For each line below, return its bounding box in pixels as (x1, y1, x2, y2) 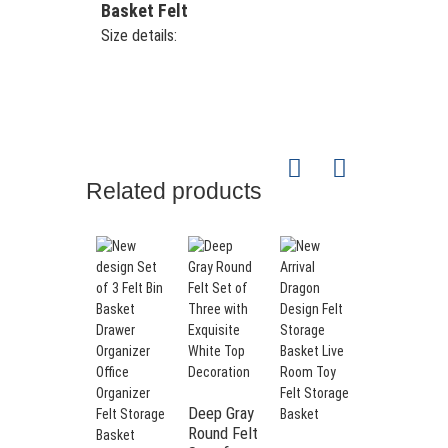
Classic (372, 424, 420, 444)
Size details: (100, 26, 177, 45)
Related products (85, 179, 262, 204)
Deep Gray (188, 403, 255, 423)
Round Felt (188, 423, 259, 443)
